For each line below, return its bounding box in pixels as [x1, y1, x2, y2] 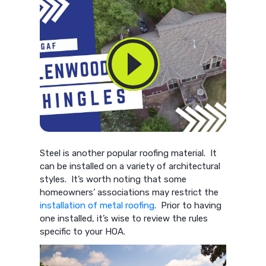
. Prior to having [154, 200, 222, 211]
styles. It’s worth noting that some [40, 174, 187, 185]
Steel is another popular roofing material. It [40, 148, 217, 159]
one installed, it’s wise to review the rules [40, 213, 208, 224]
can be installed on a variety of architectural [40, 161, 221, 172]
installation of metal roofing [40, 200, 155, 211]
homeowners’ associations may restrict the [40, 187, 219, 198]
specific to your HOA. [40, 226, 126, 237]
